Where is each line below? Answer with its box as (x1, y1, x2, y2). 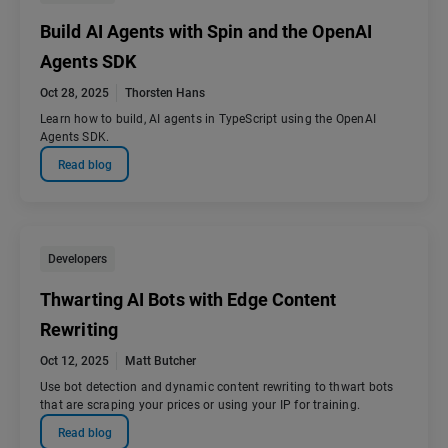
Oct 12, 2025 (40, 354, 109, 369)
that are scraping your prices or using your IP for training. (40, 398, 361, 413)
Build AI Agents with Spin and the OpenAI (40, 21, 373, 43)
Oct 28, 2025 (40, 86, 109, 101)
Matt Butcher (125, 354, 196, 369)
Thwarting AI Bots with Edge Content (40, 289, 337, 311)
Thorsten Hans (125, 86, 205, 101)
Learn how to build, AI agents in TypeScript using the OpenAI (40, 112, 377, 127)
